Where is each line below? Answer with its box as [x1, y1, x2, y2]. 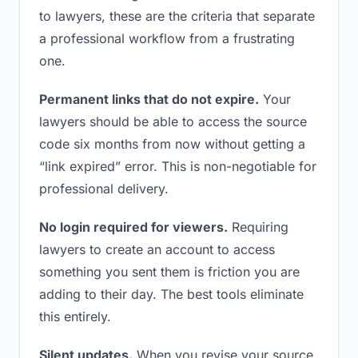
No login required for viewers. [39, 219, 228, 235]
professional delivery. [39, 181, 169, 197]
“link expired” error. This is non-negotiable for [39, 158, 316, 174]
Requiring [228, 219, 288, 235]
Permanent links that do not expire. [39, 91, 259, 107]
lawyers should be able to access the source [39, 113, 307, 129]
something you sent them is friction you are [39, 264, 300, 280]
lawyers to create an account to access [39, 241, 275, 257]
